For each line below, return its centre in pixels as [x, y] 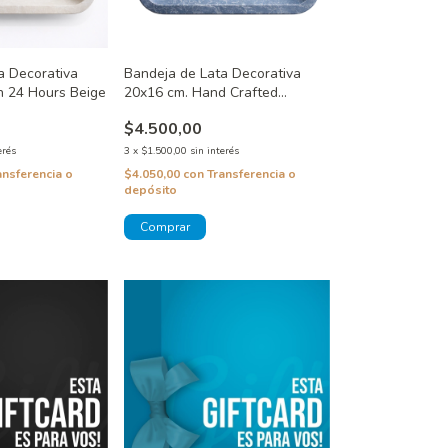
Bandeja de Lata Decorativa [212, 74]
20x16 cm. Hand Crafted [200, 93]
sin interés [214, 151]
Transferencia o [251, 174]
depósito [150, 190]
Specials [150, 112]
